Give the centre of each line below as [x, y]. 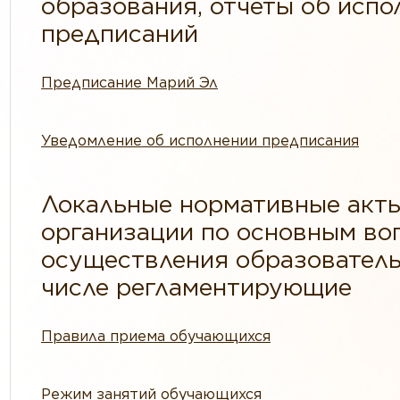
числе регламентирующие [196, 287]
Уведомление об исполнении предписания [200, 140]
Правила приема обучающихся [156, 336]
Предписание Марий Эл [129, 82]
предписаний [120, 33]
